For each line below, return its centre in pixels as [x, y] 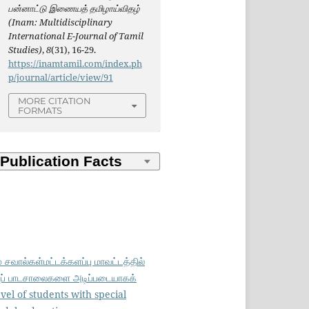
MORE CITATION [54, 101]
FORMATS [40, 111]
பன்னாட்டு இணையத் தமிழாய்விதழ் [74, 9]
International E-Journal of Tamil [76, 36]
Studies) [25, 50]
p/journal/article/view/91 [60, 78]
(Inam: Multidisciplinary [60, 22]
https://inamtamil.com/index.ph [75, 64]
